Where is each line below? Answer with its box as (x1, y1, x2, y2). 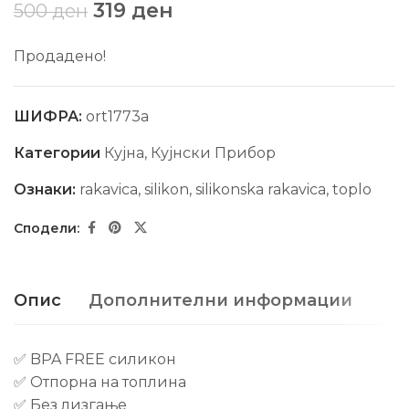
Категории (14, 144, 104, 162)
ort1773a (86, 108, 149, 125)
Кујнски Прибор (151, 144, 276, 162)
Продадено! (14, 47, 106, 65)
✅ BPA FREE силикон (14, 351, 176, 368)
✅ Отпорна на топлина (14, 373, 186, 391)
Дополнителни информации (89, 290, 352, 310)
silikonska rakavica (195, 181, 326, 198)
